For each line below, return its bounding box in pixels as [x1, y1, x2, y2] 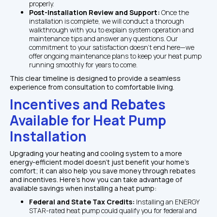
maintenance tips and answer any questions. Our [29, 33, 178, 43]
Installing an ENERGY [136, 197, 199, 206]
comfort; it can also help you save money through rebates [10, 166, 196, 175]
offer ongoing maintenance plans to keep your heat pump [29, 51, 201, 61]
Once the [161, 7, 189, 17]
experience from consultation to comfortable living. [10, 82, 174, 92]
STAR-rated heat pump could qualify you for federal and [29, 205, 197, 215]
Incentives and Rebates [10, 94, 166, 113]
